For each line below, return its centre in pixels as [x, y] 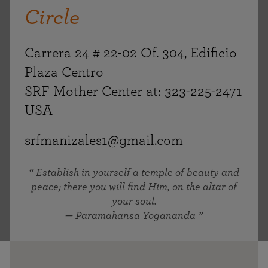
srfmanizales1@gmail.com [104, 141]
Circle [52, 17]
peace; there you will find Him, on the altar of [134, 187]
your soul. [134, 202]
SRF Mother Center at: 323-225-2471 [133, 92]
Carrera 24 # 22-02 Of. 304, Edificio [131, 53]
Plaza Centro [64, 72]
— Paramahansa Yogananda [130, 216]
